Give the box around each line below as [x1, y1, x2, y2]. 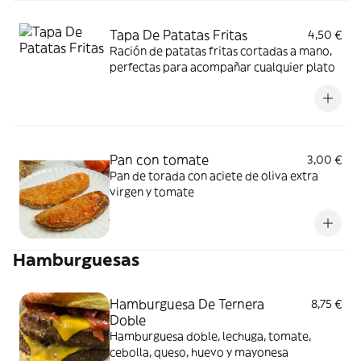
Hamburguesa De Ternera [110, 296, 264, 312]
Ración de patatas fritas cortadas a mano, [110, 44, 332, 58]
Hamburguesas [13, 249, 139, 271]
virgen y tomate [110, 185, 194, 199]
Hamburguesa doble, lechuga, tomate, [110, 329, 311, 343]
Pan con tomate [110, 151, 209, 168]
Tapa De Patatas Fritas [110, 27, 247, 43]
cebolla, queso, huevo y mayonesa [110, 345, 288, 359]
